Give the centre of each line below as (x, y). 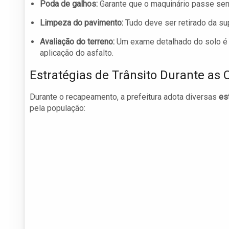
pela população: (58, 108)
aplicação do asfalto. (77, 53)
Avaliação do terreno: (77, 42)
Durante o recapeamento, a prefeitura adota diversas (124, 97)
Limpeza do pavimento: (82, 23)
